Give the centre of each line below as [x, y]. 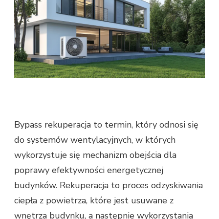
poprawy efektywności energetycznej [89, 170]
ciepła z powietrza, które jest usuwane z [94, 201]
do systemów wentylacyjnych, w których [95, 140]
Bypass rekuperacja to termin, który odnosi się [106, 125]
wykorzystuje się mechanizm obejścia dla [95, 155]
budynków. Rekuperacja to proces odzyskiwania [109, 186]
